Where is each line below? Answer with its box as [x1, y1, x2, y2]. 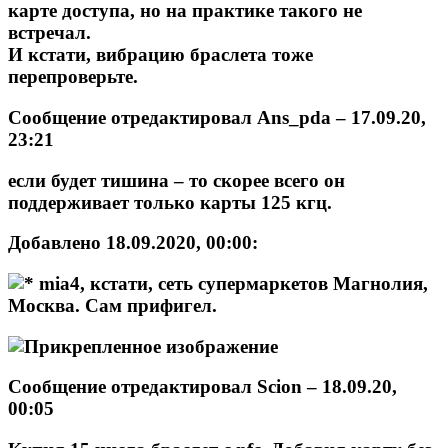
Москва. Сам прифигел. [8, 294, 217, 316]
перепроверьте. [8, 66, 138, 88]
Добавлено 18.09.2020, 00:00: [8, 232, 258, 254]
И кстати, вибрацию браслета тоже [8, 44, 313, 66]
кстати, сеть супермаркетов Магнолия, [85, 272, 428, 294]
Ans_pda [257, 106, 331, 128]
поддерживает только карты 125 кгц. [8, 191, 332, 213]
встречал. [8, 22, 91, 44]
